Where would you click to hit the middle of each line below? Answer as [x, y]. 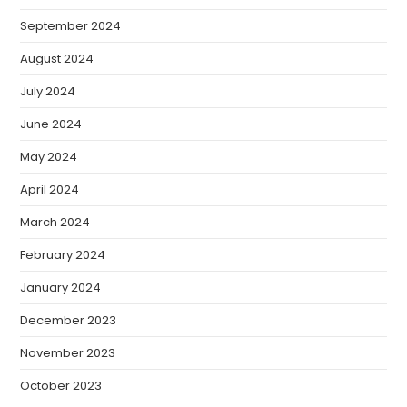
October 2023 [61, 386]
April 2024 [50, 189]
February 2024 [63, 255]
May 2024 [49, 157]
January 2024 [61, 288]
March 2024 [55, 222]
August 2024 [57, 59]
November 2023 [68, 353]
